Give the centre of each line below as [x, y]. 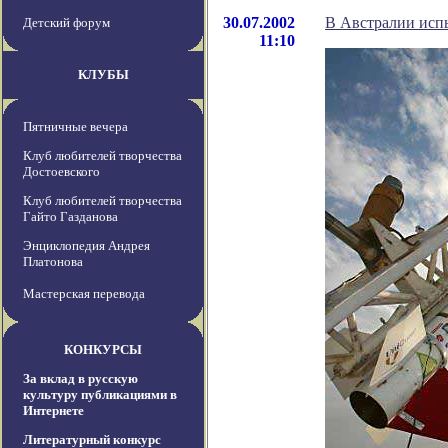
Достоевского [61, 172]
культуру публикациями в [100, 395]
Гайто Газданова [70, 217]
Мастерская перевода [84, 294]
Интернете [53, 411]
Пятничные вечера [75, 127]
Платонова [53, 262]
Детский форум [66, 23]
